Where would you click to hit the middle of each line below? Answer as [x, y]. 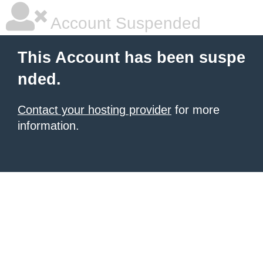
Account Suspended [124, 23]
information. [48, 126]
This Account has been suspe [131, 58]
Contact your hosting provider [95, 110]
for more [195, 110]
